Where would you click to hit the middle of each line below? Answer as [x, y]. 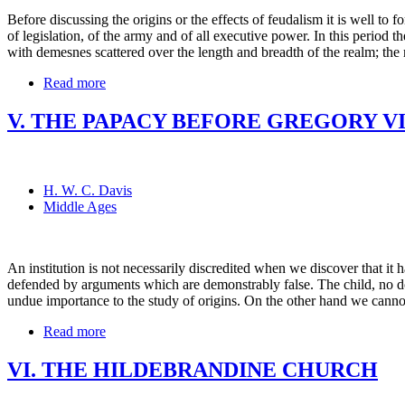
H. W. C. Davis [88, 190]
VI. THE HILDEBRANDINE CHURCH [193, 369]
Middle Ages [80, 206]
